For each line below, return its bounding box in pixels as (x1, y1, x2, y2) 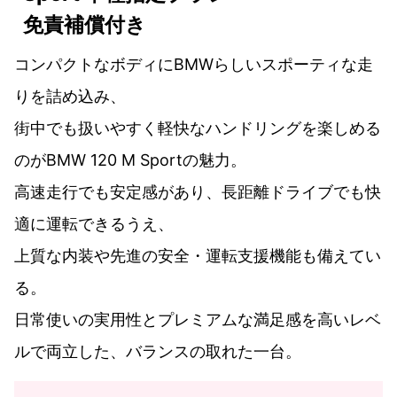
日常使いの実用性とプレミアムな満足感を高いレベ (14, 309, 381, 329)
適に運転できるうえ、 (14, 214, 174, 233)
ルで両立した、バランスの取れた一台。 (14, 341, 301, 361)
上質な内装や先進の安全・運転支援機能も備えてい (14, 245, 381, 265)
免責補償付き (23, 11, 146, 37)
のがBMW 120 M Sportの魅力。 (14, 150, 246, 169)
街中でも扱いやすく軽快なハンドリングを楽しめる (14, 118, 381, 137)
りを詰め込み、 (14, 86, 126, 105)
